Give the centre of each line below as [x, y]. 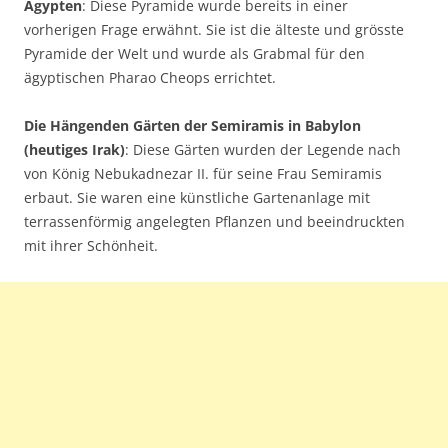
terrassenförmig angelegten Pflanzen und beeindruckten [214, 221]
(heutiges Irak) [74, 149]
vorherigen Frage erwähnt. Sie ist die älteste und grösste [214, 29]
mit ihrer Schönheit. [91, 245]
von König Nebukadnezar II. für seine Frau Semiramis [203, 173]
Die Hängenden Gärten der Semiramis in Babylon [192, 125]
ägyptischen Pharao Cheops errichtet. [150, 77]
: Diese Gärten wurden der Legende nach [263, 149]
